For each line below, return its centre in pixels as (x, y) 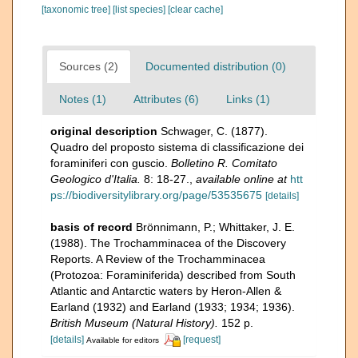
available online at (241, 179)
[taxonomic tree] (77, 10)
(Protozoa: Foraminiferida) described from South (173, 275)
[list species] (140, 10)
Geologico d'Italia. (95, 179)
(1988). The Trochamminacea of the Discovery (168, 243)
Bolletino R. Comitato (224, 163)
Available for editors (123, 340)
